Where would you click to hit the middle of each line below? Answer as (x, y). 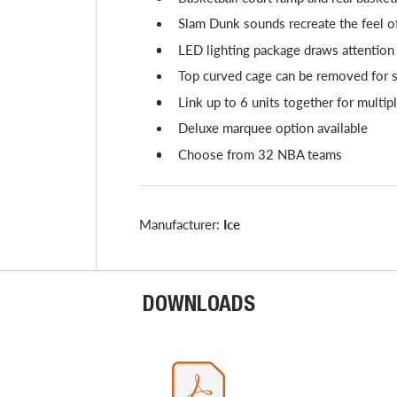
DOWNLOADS (198, 306)
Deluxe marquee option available (272, 128)
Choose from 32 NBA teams (260, 154)
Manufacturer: (181, 224)
